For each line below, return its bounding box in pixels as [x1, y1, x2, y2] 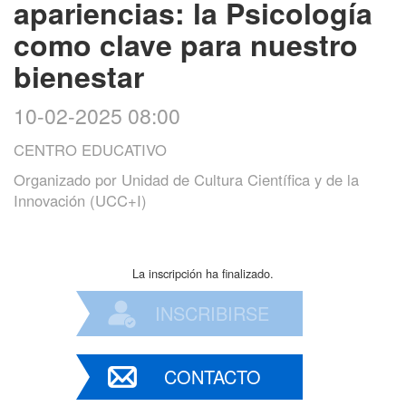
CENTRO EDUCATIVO [14, 138, 167, 160]
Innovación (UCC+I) [14, 188, 147, 211]
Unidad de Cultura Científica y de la [121, 168, 359, 190]
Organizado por [14, 168, 121, 190]
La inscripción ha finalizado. [132, 264, 274, 282]
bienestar [14, 54, 144, 97]
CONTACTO [163, 362, 261, 390]
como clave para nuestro [14, 23, 358, 65]
